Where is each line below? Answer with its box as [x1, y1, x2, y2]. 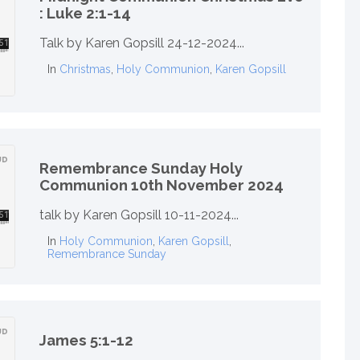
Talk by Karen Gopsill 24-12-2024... [39, 35, 244, 51]
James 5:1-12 [39, 330, 133, 349]
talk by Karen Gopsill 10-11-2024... [39, 207, 239, 223]
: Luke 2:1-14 [39, 3, 131, 22]
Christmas [59, 63, 111, 76]
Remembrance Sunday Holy [39, 158, 243, 177]
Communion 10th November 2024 [39, 175, 284, 194]
